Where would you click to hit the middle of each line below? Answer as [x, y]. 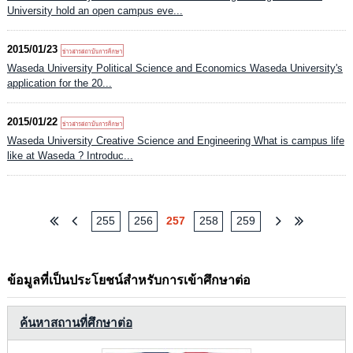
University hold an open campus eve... [95, 11]
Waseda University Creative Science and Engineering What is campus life [175, 141]
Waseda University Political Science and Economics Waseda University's [175, 68]
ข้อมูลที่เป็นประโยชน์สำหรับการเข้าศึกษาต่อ [128, 280]
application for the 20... [59, 83]
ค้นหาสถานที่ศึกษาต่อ [76, 322]
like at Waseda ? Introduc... [70, 156]
